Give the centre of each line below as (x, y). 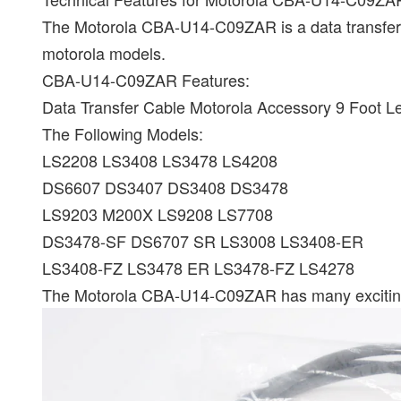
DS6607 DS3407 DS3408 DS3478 (165, 187)
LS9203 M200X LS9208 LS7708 (158, 214)
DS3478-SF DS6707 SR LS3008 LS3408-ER (203, 241)
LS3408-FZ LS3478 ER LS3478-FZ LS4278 (198, 268)
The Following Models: (123, 133)
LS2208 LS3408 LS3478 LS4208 (160, 160)
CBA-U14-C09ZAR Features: (146, 80)
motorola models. (104, 53)
